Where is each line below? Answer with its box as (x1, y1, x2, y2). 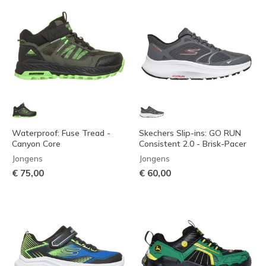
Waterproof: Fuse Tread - (12, 127, 110, 138)
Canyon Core (12, 138, 61, 149)
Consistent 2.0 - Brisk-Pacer (139, 138, 246, 149)
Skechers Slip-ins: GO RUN (139, 127, 241, 138)
